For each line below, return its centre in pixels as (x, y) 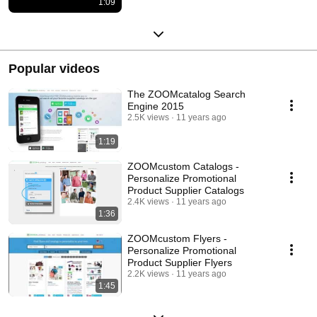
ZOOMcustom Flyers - (177, 238)
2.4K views (148, 201)
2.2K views (148, 273)
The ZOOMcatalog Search (186, 94)
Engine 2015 (156, 106)
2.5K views (148, 117)
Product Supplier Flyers (180, 262)
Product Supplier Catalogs (186, 190)
